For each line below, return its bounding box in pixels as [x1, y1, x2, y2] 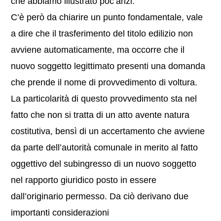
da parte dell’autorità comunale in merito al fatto [11, 143, 198, 152]
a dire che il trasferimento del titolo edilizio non [11, 29, 193, 38]
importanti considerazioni [11, 208, 110, 218]
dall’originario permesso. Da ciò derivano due [11, 191, 189, 201]
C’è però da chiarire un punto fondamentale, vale [11, 12, 203, 22]
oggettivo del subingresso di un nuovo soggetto [11, 159, 197, 169]
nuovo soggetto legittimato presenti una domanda [11, 61, 206, 71]
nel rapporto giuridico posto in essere [11, 175, 157, 185]
